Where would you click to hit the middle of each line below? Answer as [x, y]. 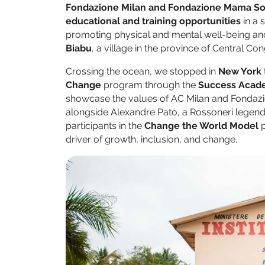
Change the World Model [201, 126]
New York [240, 72]
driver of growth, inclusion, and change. [151, 140]
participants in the [105, 126]
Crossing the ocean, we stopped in [142, 72]
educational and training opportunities [153, 21]
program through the [150, 85]
